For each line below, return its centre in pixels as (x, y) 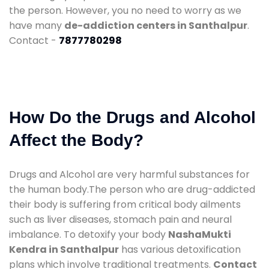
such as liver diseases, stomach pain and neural (120, 219)
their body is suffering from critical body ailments (125, 204)
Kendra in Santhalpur (64, 249)
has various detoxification (180, 249)
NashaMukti (200, 234)
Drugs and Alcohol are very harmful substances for (129, 174)
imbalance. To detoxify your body (89, 234)
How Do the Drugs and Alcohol (132, 117)
